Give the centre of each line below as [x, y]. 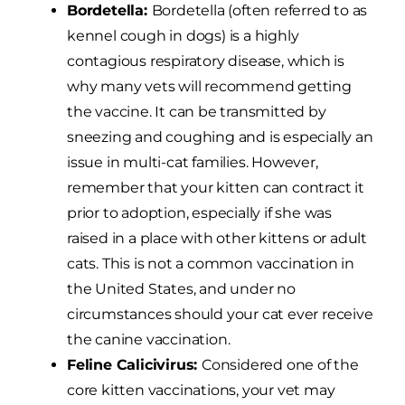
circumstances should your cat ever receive [220, 315]
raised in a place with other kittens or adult [217, 239]
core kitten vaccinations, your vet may [201, 391]
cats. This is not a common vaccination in [211, 264]
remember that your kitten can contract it [216, 188]
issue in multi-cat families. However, [193, 163]
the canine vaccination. [149, 340]
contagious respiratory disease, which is [206, 61]
